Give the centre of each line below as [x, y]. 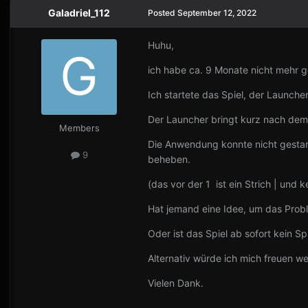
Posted [163, 12]
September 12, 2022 [217, 12]
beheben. [169, 159]
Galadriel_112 [79, 12]
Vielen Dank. [176, 283]
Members [79, 128]
